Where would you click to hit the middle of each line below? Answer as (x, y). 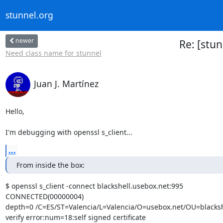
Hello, (15, 111)
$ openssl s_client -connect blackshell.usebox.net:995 (94, 186)
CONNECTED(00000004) (44, 196)
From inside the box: (50, 165)
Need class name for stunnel (53, 53)
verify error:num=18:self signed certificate (75, 217)
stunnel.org (29, 15)
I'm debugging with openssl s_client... (69, 132)
